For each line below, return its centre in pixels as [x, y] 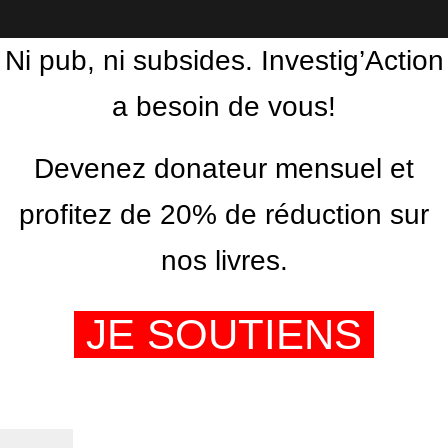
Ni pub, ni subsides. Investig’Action [224, 61]
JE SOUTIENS [224, 335]
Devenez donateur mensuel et [224, 169]
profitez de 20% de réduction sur [224, 215]
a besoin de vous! [224, 107]
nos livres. [224, 261]
